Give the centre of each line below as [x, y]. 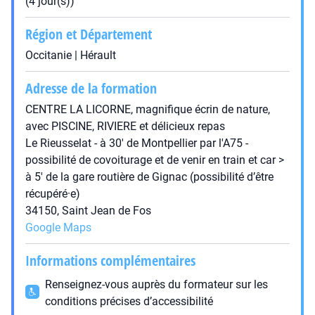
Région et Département [89, 34]
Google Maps [58, 227]
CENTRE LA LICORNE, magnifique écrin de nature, [148, 109]
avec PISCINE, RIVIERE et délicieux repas [125, 126]
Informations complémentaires [110, 261]
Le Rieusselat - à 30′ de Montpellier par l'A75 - [137, 143]
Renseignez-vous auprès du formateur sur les [156, 284]
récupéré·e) [53, 194]
